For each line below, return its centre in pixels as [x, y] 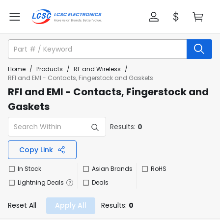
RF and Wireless [97, 69]
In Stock [29, 169]
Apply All [71, 205]
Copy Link [36, 150]
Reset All [22, 205]
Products [50, 69]
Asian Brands [112, 169]
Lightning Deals [41, 182]
